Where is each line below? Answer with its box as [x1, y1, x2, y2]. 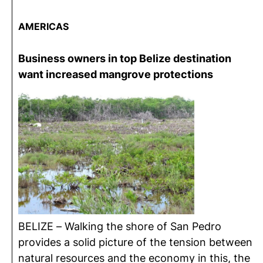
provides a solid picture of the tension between [18, 236, 252, 248]
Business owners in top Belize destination [18, 52, 231, 65]
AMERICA [18, 21, 63, 32]
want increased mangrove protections [18, 68, 213, 80]
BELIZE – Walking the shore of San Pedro [18, 220, 221, 232]
